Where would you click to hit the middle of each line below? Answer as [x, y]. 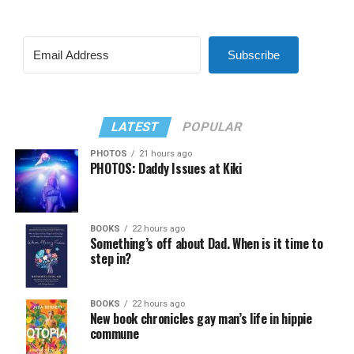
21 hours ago [165, 154]
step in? [111, 259]
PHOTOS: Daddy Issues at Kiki [166, 169]
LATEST [136, 127]
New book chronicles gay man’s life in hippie [201, 319]
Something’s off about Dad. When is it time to [206, 244]
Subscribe [253, 55]
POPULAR [213, 127]
